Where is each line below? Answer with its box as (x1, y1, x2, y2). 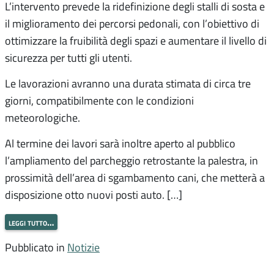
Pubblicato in (5, 239, 67, 254)
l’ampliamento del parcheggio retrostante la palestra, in (5, 153, 258, 168)
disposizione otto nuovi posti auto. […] (5, 187, 182, 202)
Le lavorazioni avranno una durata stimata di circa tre (5, 76, 251, 91)
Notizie (67, 239, 100, 254)
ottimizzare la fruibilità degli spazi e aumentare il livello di (5, 33, 267, 48)
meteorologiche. (5, 110, 80, 125)
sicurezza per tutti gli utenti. (5, 50, 132, 65)
